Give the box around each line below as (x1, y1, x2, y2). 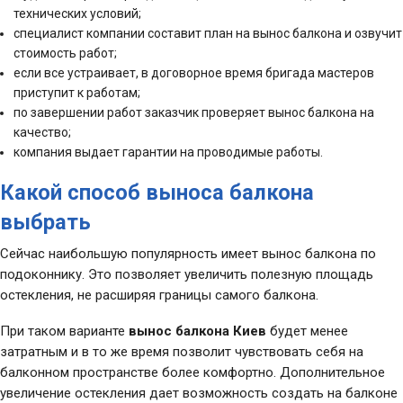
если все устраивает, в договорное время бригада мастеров (13, 66, 375, 81)
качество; (13, 125, 72, 140)
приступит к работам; (13, 85, 141, 101)
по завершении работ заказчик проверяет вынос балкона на (13, 105, 375, 121)
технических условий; (13, 6, 142, 22)
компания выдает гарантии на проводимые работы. (13, 145, 324, 160)
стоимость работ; (13, 46, 118, 61)
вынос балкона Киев (129, 323, 266, 340)
